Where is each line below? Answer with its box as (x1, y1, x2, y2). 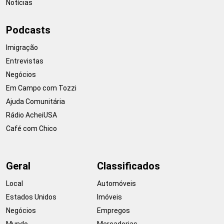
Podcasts (6, 23, 50, 36)
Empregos (97, 206, 130, 214)
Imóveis (97, 192, 122, 201)
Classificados (97, 159, 160, 172)
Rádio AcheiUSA (6, 110, 57, 119)
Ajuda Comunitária (6, 97, 65, 105)
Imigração (6, 43, 38, 51)
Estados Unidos (6, 192, 56, 201)
